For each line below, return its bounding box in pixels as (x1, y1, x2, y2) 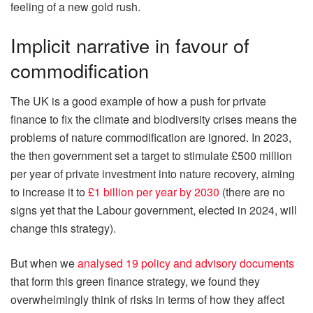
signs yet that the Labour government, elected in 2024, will (10, 202, 297, 219)
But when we (10, 255, 78, 272)
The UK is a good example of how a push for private (10, 93, 266, 110)
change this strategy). (10, 220, 116, 237)
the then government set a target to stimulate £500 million (10, 147, 292, 164)
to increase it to (10, 184, 88, 201)
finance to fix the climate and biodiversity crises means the (10, 111, 297, 128)
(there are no (219, 184, 285, 201)
